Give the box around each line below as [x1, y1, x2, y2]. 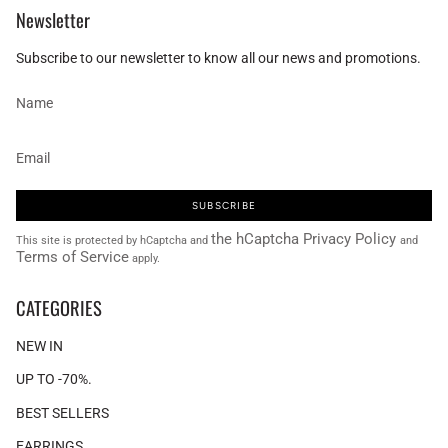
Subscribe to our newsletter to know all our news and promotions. [16, 50, 421, 67]
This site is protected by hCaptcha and [16, 234, 211, 248]
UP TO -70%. [16, 371, 92, 388]
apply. [129, 252, 160, 266]
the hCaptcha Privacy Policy [211, 230, 400, 249]
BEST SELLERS [16, 404, 109, 421]
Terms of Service [16, 248, 129, 267]
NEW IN [16, 337, 63, 354]
